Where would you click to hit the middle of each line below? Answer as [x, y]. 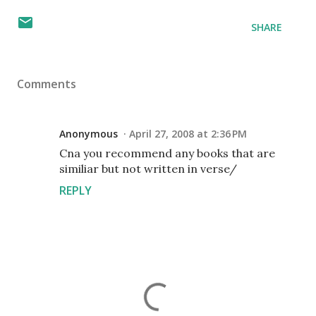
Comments [47, 84]
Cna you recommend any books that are [167, 153]
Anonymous [89, 134]
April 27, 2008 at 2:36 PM [188, 134]
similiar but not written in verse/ [148, 169]
